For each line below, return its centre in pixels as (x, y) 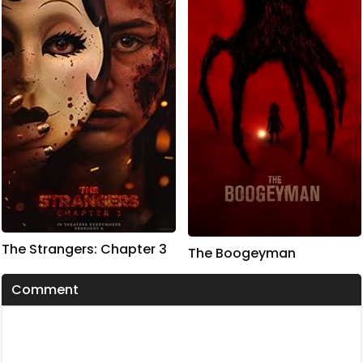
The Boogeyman (241, 253)
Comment (45, 289)
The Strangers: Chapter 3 (84, 250)
